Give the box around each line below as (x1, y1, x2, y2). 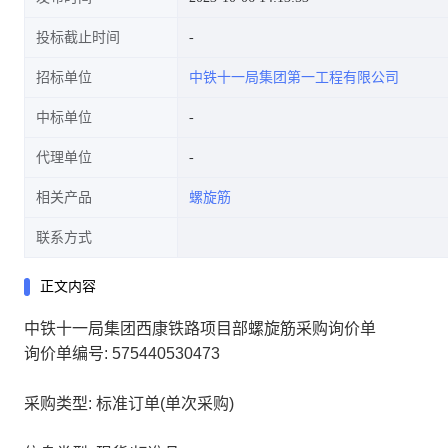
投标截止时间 (36, 30, 120, 45)
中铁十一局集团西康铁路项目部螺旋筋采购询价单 (24, 320, 376, 337)
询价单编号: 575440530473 (24, 345, 220, 362)
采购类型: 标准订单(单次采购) (24, 395, 234, 412)
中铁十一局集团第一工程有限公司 (189, 70, 399, 85)
